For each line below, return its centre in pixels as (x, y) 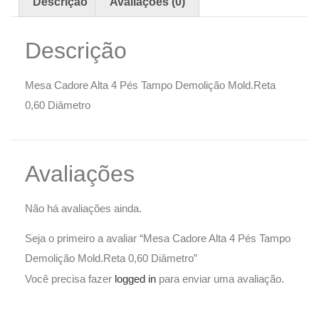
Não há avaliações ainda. (83, 208)
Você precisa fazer (70, 279)
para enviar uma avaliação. (220, 279)
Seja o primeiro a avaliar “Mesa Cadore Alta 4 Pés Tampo (158, 239)
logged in (135, 279)
